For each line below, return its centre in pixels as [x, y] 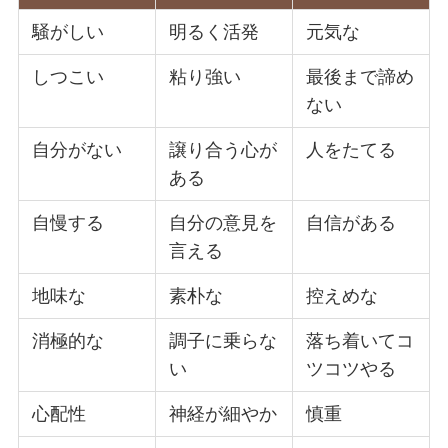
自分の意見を [223, 222]
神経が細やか [223, 413]
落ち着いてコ [360, 340]
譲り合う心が [223, 149]
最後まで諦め [360, 76]
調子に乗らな [223, 340]
